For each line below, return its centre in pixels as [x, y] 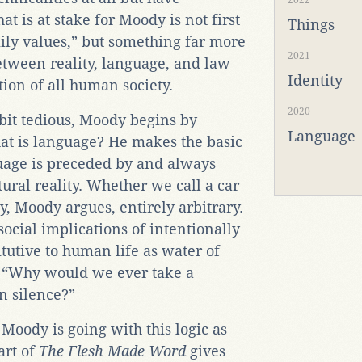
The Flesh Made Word [112, 351]
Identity [316, 81]
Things [311, 25]
